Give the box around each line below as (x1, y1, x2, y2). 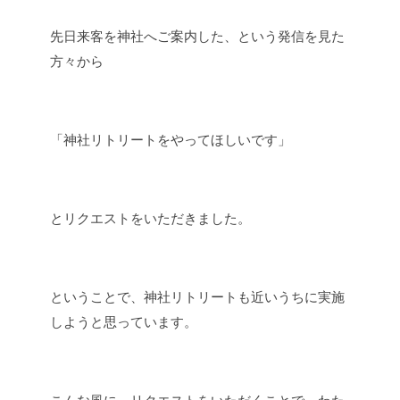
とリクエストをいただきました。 (50, 210, 251, 226)
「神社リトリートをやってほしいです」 (50, 131, 291, 147)
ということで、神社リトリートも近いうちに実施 (50, 288, 345, 304)
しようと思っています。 (50, 313, 197, 329)
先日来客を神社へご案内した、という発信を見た (50, 28, 345, 44)
